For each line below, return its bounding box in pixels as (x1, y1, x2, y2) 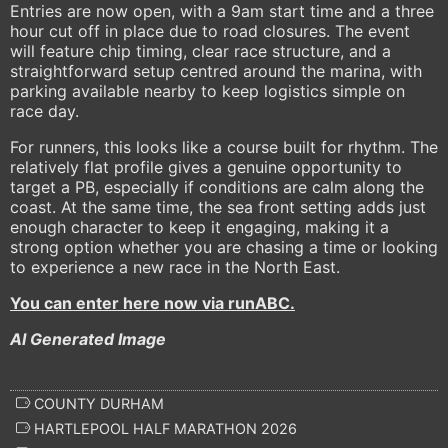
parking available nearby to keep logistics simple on (10, 80, 405, 101)
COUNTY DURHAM (30, 394, 164, 412)
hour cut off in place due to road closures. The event (10, 20, 410, 41)
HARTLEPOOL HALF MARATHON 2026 (30, 419, 297, 437)
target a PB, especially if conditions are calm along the (10, 176, 424, 197)
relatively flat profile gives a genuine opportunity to (10, 156, 402, 177)
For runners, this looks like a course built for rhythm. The (10, 136, 438, 157)
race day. (10, 100, 79, 121)
